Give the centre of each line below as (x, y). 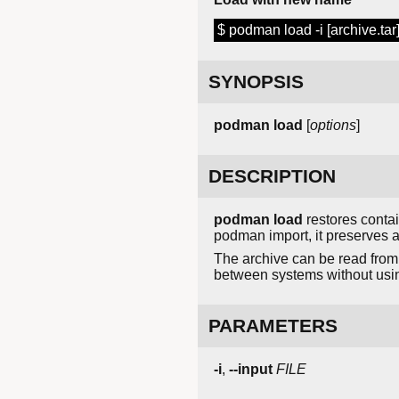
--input (251, 370)
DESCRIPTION (272, 176)
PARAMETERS (273, 326)
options (333, 126)
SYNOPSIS (256, 82)
